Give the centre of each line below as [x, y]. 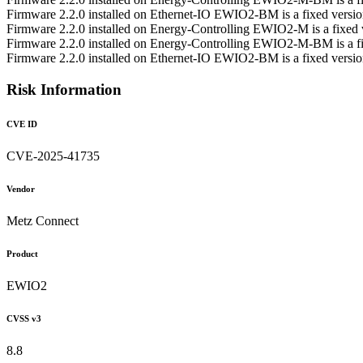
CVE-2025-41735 [53, 156]
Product [22, 253]
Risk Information [64, 89]
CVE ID [22, 124]
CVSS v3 [24, 318]
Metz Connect [43, 220]
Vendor [21, 188]
